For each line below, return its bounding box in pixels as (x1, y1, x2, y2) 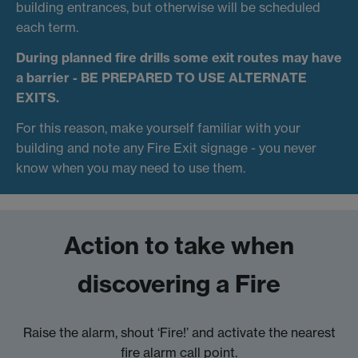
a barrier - (16, 69, 81, 86)
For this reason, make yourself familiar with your (16, 119, 300, 136)
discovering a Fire (78, 268, 280, 299)
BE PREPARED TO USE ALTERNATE (81, 69, 307, 86)
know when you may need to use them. (16, 159, 245, 176)
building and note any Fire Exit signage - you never (16, 139, 316, 156)
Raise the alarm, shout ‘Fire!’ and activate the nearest (22, 324, 336, 340)
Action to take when (64, 229, 294, 261)
